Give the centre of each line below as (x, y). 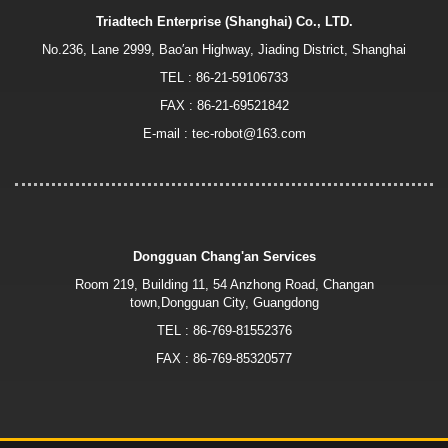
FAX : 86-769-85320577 (224, 358)
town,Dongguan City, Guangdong (224, 302)
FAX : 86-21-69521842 (224, 105)
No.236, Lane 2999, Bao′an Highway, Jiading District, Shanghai (224, 49)
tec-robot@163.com (248, 133)
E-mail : (167, 133)
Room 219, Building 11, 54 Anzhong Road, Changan (224, 284)
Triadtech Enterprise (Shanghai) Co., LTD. (224, 21)
